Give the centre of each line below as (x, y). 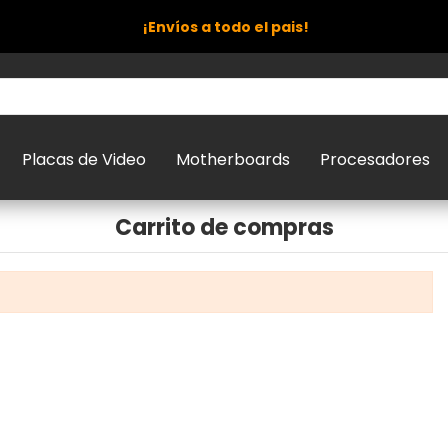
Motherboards (233, 159)
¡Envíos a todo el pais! (224, 27)
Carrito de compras (224, 227)
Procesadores (375, 159)
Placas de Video (84, 159)
